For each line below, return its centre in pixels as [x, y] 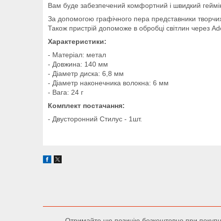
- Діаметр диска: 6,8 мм [87, 73]
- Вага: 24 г [66, 92]
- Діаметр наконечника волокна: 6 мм [108, 83]
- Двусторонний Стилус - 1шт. [95, 119]
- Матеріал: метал [77, 55]
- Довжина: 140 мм [78, 64]
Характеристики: [77, 41]
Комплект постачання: [86, 105]
